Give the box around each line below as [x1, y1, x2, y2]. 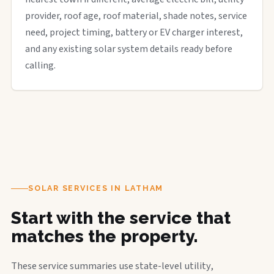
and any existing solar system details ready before [25, 42, 232, 56]
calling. [25, 58, 56, 72]
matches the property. [11, 226, 198, 246]
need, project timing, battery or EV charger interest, [25, 25, 243, 39]
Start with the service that [11, 208, 231, 228]
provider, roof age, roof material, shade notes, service [25, 9, 247, 23]
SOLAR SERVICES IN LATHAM [28, 183, 163, 193]
